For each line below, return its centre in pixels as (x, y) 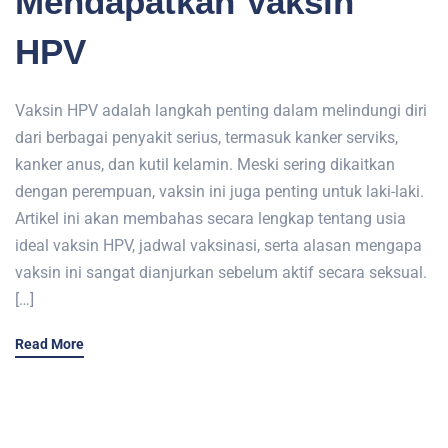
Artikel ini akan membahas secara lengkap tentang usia (210, 219)
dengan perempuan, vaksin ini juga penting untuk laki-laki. (219, 192)
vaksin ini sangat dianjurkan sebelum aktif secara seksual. (221, 273)
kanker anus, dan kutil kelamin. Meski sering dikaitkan (205, 165)
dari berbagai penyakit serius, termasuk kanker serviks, (206, 138)
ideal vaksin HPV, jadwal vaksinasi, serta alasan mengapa (218, 246)
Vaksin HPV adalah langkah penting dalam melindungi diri (221, 111)
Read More (49, 344)
